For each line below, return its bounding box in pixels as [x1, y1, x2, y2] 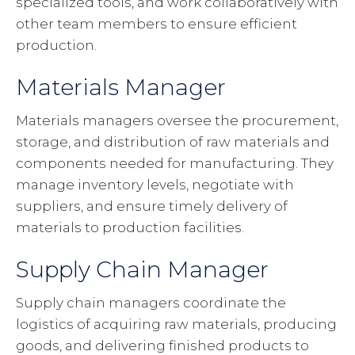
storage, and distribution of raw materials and [16, 134, 330, 151]
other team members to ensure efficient [16, 16, 297, 32]
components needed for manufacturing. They [16, 155, 334, 172]
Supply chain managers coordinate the [16, 295, 286, 311]
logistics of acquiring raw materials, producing [16, 316, 337, 333]
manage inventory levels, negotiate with [16, 177, 294, 193]
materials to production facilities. [16, 219, 244, 236]
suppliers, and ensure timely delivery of [16, 198, 288, 215]
